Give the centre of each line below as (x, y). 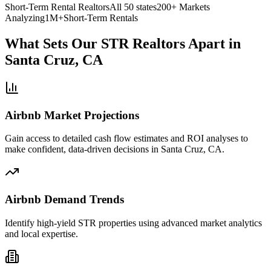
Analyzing (25, 18)
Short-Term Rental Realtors (57, 7)
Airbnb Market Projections (72, 115)
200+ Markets (183, 7)
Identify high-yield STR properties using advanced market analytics (133, 223)
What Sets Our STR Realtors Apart (115, 44)
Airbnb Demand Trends (64, 200)
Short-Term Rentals (101, 18)
